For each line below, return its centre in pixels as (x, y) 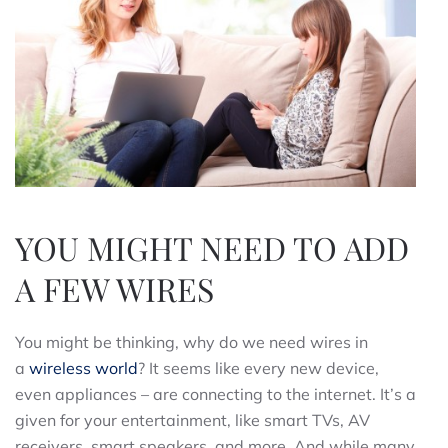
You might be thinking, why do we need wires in (191, 341)
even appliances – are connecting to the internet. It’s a (215, 393)
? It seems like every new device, (258, 367)
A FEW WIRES (114, 288)
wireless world (83, 367)
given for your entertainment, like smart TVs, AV (192, 419)
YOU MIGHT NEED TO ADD (212, 247)
